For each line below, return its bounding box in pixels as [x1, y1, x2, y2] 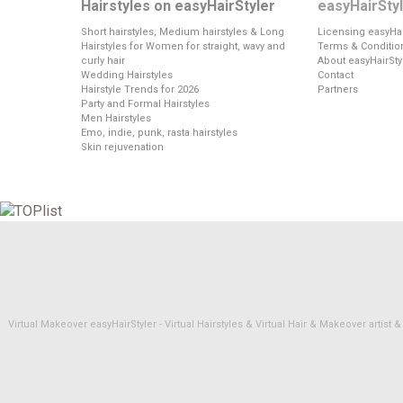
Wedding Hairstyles [81, 69, 173, 82]
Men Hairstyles [81, 112, 151, 125]
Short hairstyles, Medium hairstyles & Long [81, 26, 284, 39]
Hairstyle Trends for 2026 [81, 84, 199, 96]
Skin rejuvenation [81, 141, 164, 154]
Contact [317, 69, 354, 82]
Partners [317, 84, 358, 96]
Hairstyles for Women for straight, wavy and [81, 40, 285, 53]
